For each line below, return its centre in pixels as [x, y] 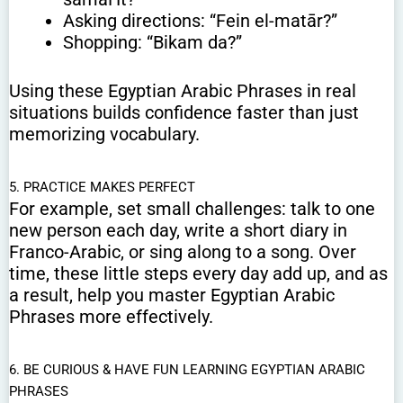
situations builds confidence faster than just [184, 113]
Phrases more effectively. [111, 317]
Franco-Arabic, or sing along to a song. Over [183, 252]
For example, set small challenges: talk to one [192, 209]
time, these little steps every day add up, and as [198, 274]
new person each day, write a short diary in [178, 231]
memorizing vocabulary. [104, 134]
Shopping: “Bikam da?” [152, 43]
